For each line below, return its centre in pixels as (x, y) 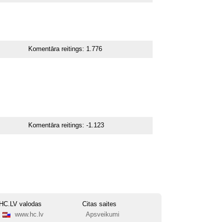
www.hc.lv (29, 215)
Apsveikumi (102, 215)
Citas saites (100, 204)
